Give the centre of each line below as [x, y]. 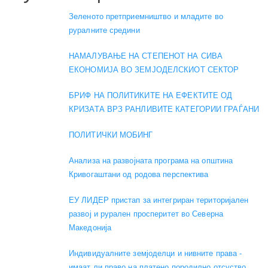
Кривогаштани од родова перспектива [139, 175]
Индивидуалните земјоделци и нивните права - [156, 254]
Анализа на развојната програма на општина [151, 161]
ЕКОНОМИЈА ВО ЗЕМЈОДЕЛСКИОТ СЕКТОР [154, 70]
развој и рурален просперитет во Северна [146, 214]
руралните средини [104, 31]
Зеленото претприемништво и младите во [146, 17]
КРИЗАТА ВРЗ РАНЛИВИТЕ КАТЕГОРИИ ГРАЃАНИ [164, 109]
